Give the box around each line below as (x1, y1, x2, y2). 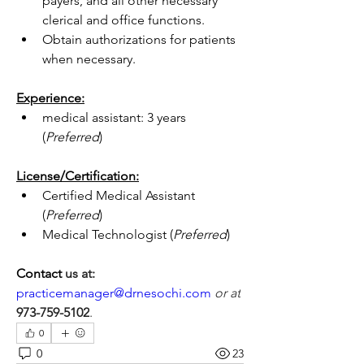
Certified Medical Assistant (42, 188, 195, 203)
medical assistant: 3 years (42, 110, 186, 125)
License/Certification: (16, 168, 139, 184)
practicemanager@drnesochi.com (16, 285, 211, 301)
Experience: (16, 90, 84, 106)
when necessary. (42, 51, 136, 67)
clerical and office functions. (42, 12, 205, 28)
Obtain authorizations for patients (42, 32, 236, 47)
